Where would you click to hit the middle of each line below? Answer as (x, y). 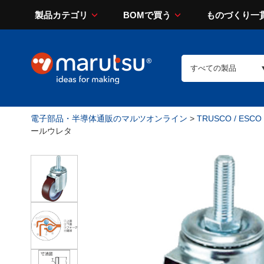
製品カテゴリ (61, 15)
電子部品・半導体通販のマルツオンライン (109, 118)
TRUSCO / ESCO (229, 118)
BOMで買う (147, 15)
